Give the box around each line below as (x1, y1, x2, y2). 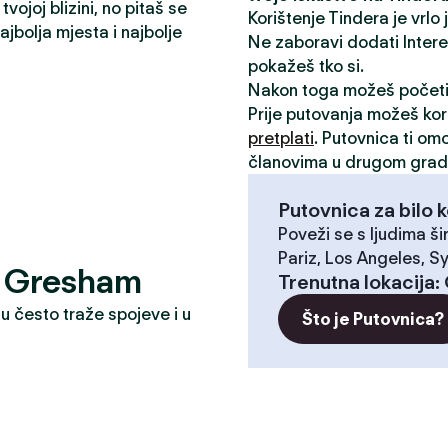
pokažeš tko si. (248, 56, 364, 76)
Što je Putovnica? (302, 309, 444, 329)
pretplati (248, 128, 314, 148)
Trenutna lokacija (278, 270, 435, 294)
